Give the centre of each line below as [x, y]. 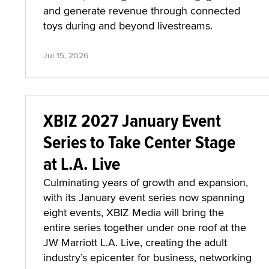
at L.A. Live [82, 164]
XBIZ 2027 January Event [132, 120]
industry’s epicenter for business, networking [147, 257]
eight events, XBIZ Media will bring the [134, 212]
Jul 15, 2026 [66, 55]
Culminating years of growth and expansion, [146, 182]
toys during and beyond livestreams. [128, 26]
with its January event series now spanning [144, 197]
